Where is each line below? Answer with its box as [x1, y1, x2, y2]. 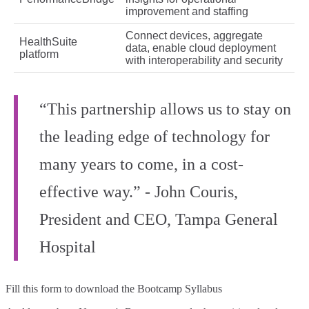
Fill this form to [6, 283, 75, 295]
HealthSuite [19, 36, 77, 48]
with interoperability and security [126, 54, 283, 67]
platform [19, 48, 59, 61]
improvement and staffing [126, 6, 248, 18]
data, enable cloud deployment [126, 42, 276, 54]
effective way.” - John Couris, [39, 183, 238, 201]
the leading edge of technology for [39, 128, 270, 146]
